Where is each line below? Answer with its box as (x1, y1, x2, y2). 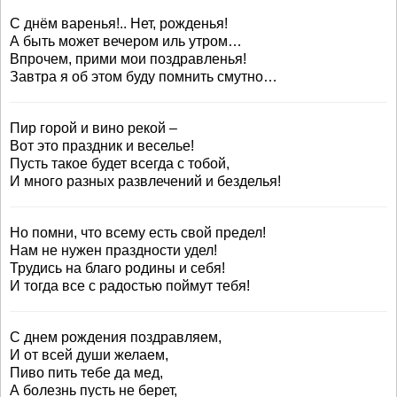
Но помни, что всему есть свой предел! (10, 225, 266, 240)
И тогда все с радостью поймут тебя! (10, 278, 250, 293)
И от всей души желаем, (10, 347, 168, 362)
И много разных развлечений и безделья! (10, 174, 281, 189)
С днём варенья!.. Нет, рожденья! (10, 16, 228, 31)
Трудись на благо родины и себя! (10, 261, 225, 276)
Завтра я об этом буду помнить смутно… (10, 69, 277, 84)
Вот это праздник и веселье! (10, 138, 194, 153)
